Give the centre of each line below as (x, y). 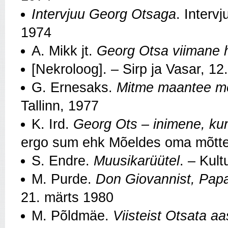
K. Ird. (52, 124)
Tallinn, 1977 (60, 106)
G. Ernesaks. (72, 87)
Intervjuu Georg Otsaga (104, 14)
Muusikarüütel (135, 161)
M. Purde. (64, 179)
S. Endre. (61, 161)
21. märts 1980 (67, 197)
